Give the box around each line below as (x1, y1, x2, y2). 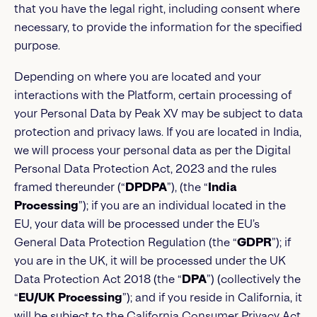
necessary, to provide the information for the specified (14, 21, 302, 34)
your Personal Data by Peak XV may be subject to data (14, 107, 303, 120)
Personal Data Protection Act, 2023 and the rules (14, 162, 277, 175)
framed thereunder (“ (14, 180, 125, 194)
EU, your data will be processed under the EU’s (14, 217, 260, 231)
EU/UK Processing (18, 291, 122, 304)
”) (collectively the (207, 272, 301, 286)
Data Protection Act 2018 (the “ (14, 272, 182, 286)
